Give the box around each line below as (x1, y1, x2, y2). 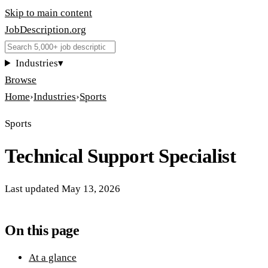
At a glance (29, 252, 77, 264)
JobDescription (5, 24, 69, 35)
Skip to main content (5, 7, 92, 19)
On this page (5, 223, 80, 239)
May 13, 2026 (62, 183, 120, 195)
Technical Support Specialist (5, 145, 236, 167)
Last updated (5, 183, 59, 195)
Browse (5, 74, 36, 86)
